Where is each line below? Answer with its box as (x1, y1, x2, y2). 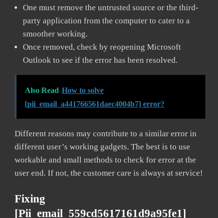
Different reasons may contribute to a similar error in (15, 128, 197, 138)
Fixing (15, 192, 45, 205)
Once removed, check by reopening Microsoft (23, 42, 181, 52)
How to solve (62, 86, 104, 94)
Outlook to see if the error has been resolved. (23, 55, 180, 65)
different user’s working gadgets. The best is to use (15, 142, 190, 151)
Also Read (25, 86, 59, 94)
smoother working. (23, 29, 88, 38)
